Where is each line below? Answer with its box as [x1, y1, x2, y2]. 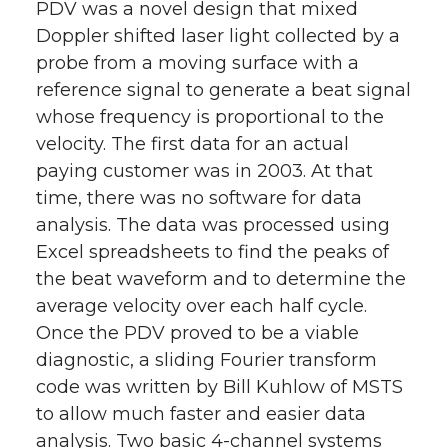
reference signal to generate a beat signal [36, 79, 411, 101]
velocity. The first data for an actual [36, 133, 349, 155]
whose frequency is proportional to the [36, 106, 384, 128]
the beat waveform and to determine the [36, 268, 406, 290]
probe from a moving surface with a [36, 52, 359, 74]
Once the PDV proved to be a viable [36, 322, 359, 344]
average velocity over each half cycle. [36, 295, 367, 317]
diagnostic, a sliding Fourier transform [36, 349, 377, 371]
